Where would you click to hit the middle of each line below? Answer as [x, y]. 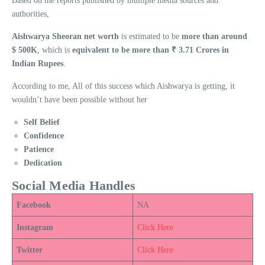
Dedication [43, 163]
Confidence [44, 135]
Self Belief [42, 122]
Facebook [34, 205]
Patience [39, 149]
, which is [55, 50]
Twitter [30, 250]
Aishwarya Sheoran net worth [65, 36]
